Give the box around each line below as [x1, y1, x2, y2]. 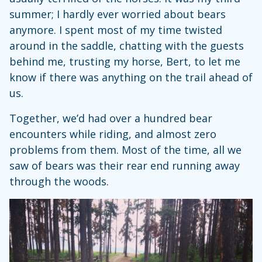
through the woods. [9, 174, 109, 189]
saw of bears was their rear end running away [9, 158, 240, 173]
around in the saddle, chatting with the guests [9, 39, 244, 53]
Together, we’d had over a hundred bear [9, 111, 212, 126]
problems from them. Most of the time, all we [9, 143, 242, 157]
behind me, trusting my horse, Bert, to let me [9, 54, 240, 69]
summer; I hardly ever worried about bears [9, 7, 226, 22]
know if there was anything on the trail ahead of [9, 70, 253, 85]
